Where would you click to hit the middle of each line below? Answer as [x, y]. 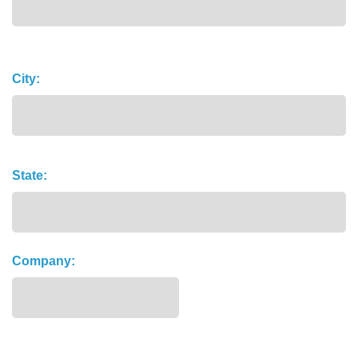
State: [30, 175]
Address [35, 54]
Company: [44, 261]
